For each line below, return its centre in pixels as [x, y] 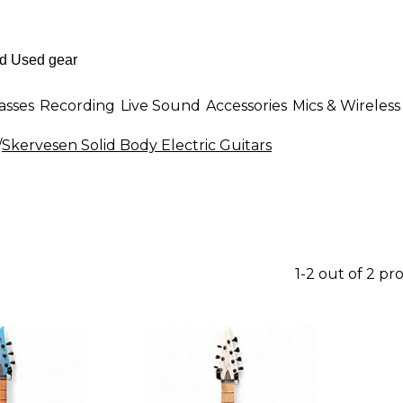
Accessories [246, 105]
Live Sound [161, 105]
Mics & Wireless [346, 105]
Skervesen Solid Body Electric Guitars [137, 145]
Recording [77, 105]
